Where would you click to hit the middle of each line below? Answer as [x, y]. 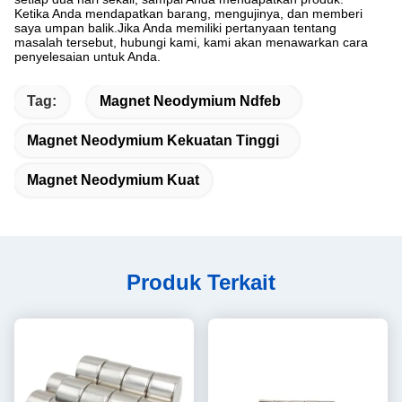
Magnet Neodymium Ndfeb [190, 100]
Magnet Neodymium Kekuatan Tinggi [153, 140]
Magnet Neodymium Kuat [113, 179]
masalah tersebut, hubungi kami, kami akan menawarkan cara [191, 42]
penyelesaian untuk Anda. [87, 56]
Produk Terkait [201, 282]
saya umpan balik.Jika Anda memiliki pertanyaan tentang [175, 27]
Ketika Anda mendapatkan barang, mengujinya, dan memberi [188, 13]
